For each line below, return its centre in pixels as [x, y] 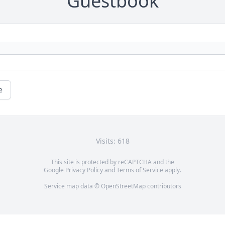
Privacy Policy [84, 170]
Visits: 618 [113, 141]
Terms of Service [140, 170]
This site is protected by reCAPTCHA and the [113, 162]
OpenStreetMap [123, 186]
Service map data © [72, 186]
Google [54, 170]
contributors [163, 186]
